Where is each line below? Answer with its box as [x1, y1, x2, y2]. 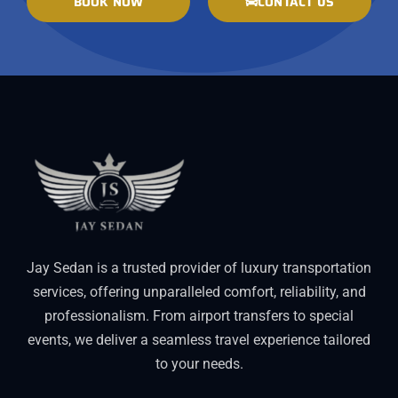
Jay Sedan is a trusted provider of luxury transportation [27, 259, 371, 276]
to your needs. [155, 354, 243, 372]
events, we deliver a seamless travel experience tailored [28, 330, 370, 348]
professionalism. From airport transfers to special [44, 306, 354, 324]
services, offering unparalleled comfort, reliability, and [32, 283, 366, 300]
